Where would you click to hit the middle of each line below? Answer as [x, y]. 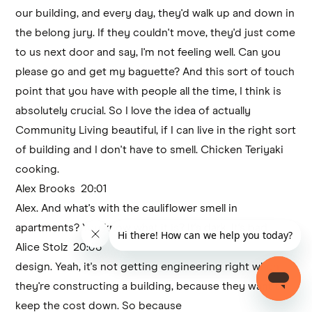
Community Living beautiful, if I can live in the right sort [156, 130]
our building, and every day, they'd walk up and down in [155, 13]
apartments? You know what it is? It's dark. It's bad [142, 227]
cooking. [38, 169]
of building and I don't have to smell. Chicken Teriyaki [150, 149]
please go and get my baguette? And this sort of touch [155, 71]
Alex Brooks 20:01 [64, 188]
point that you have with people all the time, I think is [149, 91]
